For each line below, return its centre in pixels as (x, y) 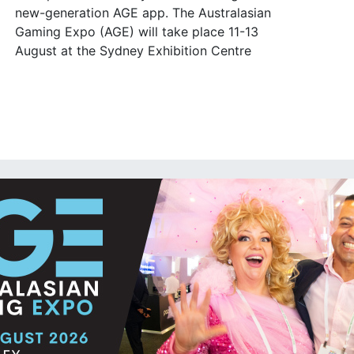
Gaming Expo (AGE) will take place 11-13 (137, 32)
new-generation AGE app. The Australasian (143, 13)
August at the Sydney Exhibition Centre (134, 51)
